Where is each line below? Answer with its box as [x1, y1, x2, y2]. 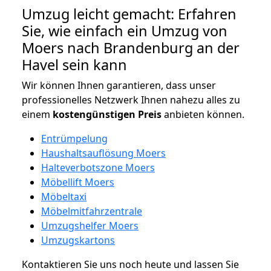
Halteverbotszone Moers [41, 160, 155, 174]
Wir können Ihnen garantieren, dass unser [22, 78, 216, 92]
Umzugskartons [41, 233, 115, 247]
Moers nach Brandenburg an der [22, 38, 240, 57]
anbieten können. [162, 107, 244, 121]
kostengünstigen [53, 107, 135, 121]
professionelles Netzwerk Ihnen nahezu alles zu [22, 93, 240, 106]
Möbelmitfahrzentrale [41, 204, 142, 218]
